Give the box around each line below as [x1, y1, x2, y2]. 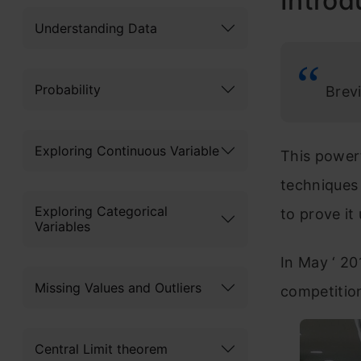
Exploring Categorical [35, 203, 168, 219]
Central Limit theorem [35, 340, 168, 357]
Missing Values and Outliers [35, 279, 201, 296]
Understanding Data [35, 19, 157, 36]
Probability [35, 81, 101, 98]
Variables [35, 218, 90, 234]
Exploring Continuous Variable [35, 142, 219, 159]
